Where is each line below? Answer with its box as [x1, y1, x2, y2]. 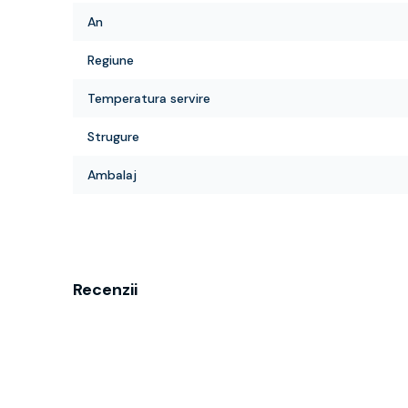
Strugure [87, 128, 139, 145]
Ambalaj [87, 167, 137, 183]
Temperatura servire [87, 90, 210, 107]
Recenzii [73, 279, 138, 301]
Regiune [87, 52, 134, 68]
